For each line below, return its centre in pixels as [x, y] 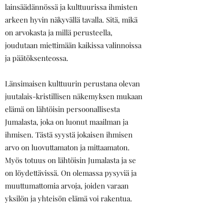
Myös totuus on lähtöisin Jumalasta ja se [70, 160]
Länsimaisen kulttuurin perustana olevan [72, 83]
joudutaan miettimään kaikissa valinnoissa [73, 45]
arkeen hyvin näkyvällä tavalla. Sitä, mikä [71, 20]
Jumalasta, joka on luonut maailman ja [67, 122]
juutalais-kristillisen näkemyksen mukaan [74, 96]
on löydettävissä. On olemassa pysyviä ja [71, 173]
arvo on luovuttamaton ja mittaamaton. [67, 147]
